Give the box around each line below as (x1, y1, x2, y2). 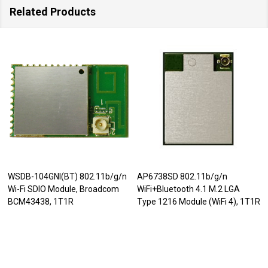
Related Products (10, 5, 96, 18)
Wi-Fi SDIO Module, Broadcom (8, 184, 119, 194)
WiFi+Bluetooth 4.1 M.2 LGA (137, 184, 240, 194)
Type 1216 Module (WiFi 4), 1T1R (137, 197, 260, 206)
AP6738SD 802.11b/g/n (137, 172, 227, 181)
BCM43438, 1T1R (8, 197, 74, 206)
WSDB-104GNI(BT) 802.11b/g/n (8, 172, 127, 181)
